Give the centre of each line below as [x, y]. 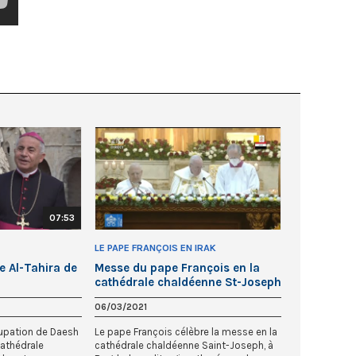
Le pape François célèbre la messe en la [186, 332]
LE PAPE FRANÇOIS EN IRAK [155, 248]
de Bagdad [125, 297]
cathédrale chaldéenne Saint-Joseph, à [184, 346]
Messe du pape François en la [177, 268]
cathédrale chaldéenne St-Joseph [188, 282]
